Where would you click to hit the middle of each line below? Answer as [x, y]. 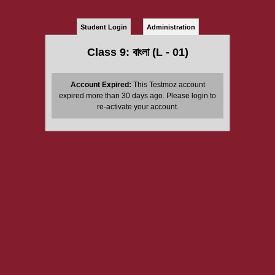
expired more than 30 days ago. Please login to [137, 96]
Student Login [103, 27]
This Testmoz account [168, 85]
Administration [171, 27]
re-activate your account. [137, 107]
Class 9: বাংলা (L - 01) [137, 52]
